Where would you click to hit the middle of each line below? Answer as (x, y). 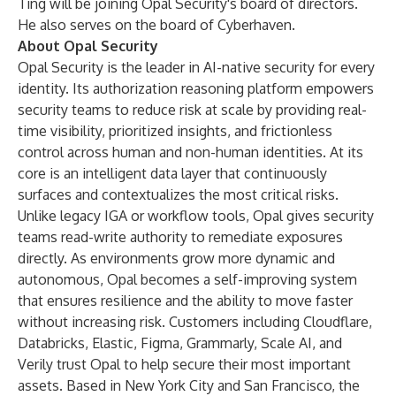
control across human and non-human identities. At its (190, 152)
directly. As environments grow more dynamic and (176, 258)
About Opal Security (88, 46)
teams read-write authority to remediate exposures (180, 237)
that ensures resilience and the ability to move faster (185, 301)
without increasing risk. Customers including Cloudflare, (195, 322)
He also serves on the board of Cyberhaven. (156, 25)
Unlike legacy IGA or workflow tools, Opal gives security (196, 216)
